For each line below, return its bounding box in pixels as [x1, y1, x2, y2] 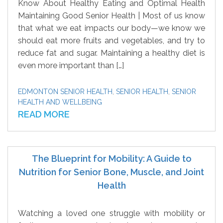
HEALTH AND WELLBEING [18, 98, 102, 106]
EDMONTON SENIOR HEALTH [18, 88, 112, 96]
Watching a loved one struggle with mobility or [18, 209, 205, 218]
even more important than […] [18, 61, 124, 70]
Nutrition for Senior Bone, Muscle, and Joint [19, 167, 204, 177]
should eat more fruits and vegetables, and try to [18, 36, 205, 45]
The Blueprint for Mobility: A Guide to [31, 153, 192, 164]
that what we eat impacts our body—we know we [18, 23, 205, 33]
